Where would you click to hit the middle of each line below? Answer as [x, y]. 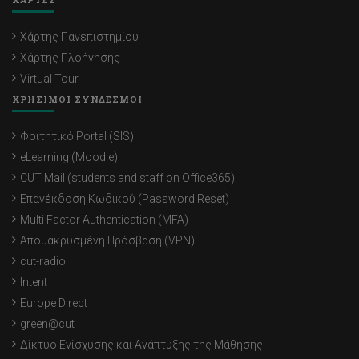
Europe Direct [54, 303]
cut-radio [43, 262]
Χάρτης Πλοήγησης [70, 58]
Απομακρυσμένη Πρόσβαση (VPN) [107, 241]
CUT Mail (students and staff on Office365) [127, 178]
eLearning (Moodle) [69, 157]
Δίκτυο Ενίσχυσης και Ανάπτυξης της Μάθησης [141, 345]
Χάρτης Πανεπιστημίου [79, 37]
